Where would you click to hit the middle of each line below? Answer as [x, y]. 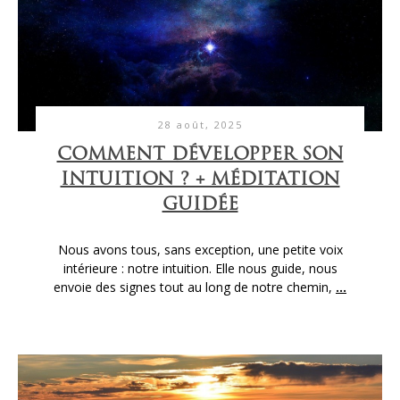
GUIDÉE [200, 205]
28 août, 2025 [200, 124]
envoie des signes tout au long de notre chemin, [195, 287]
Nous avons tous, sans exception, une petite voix [200, 249]
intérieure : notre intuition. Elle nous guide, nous [200, 268]
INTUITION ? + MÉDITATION [200, 180]
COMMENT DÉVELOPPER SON [200, 155]
